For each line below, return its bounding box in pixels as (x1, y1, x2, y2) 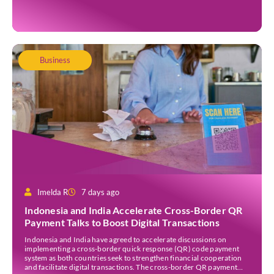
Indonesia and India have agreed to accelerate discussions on (24, 235, 226, 245)
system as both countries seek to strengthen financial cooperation (24, 253, 242, 263)
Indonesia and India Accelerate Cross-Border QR (24, 204, 243, 217)
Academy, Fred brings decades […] (24, 3, 138, 13)
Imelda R (37, 187, 68, 198)
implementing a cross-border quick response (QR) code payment (24, 244, 239, 254)
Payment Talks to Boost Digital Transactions (24, 217, 220, 229)
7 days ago (81, 187, 119, 198)
